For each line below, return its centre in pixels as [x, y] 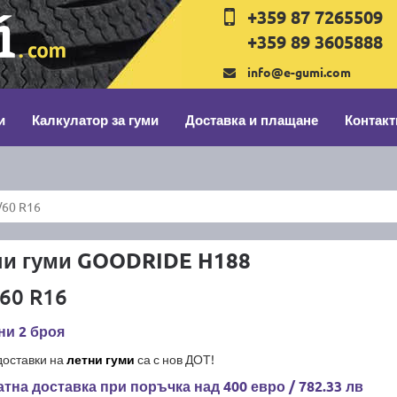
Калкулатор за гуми [95, 120]
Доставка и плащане [252, 120]
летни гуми [100, 359]
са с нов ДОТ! [174, 359]
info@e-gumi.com [300, 72]
